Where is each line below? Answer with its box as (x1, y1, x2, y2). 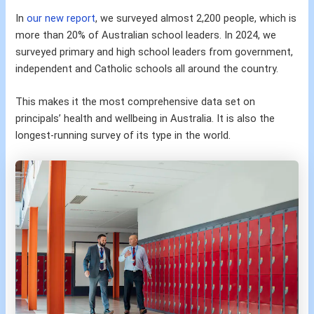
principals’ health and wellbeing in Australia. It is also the (15, 112, 275, 125)
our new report (27, 12, 96, 25)
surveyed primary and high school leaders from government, (15, 46, 294, 59)
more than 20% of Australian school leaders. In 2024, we (15, 29, 277, 42)
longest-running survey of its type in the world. (15, 129, 231, 142)
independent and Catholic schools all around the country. (15, 62, 279, 76)
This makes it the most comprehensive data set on (15, 95, 256, 109)
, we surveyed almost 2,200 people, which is (95, 12, 297, 25)
